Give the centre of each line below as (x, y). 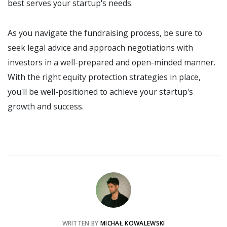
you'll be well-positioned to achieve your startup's (100, 92)
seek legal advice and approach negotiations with (100, 48)
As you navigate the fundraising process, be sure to (105, 33)
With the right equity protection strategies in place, (104, 77)
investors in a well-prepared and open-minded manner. (111, 63)
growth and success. (46, 107)
